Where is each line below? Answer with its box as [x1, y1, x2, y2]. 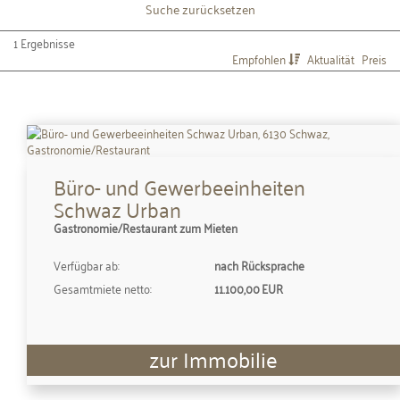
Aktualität [307, 46, 357, 70]
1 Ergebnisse [13, 30, 75, 54]
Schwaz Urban [54, 189, 181, 227]
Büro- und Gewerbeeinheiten [54, 167, 305, 204]
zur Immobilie [149, 339, 278, 378]
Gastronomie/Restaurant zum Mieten [54, 215, 237, 238]
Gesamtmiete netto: [54, 276, 152, 299]
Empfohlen [232, 46, 288, 70]
